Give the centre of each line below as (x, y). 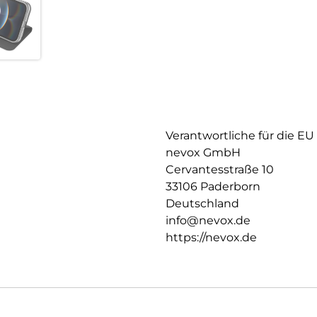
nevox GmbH (203, 153)
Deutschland (202, 204)
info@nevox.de (208, 221)
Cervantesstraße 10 (220, 170)
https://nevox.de (211, 238)
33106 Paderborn (213, 187)
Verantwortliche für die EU (240, 136)
